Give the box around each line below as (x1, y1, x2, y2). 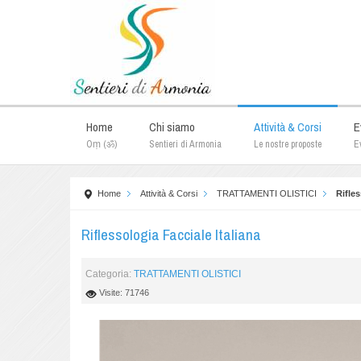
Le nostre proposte (254, 138, 322, 151)
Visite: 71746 (99, 288, 150, 298)
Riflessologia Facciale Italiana (81, 224, 262, 246)
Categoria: (85, 268, 135, 280)
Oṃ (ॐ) (86, 138, 117, 151)
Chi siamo (149, 118, 195, 135)
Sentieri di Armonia (149, 138, 222, 151)
